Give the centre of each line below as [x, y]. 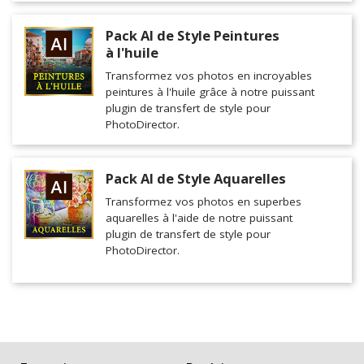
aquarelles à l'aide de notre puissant [199, 218]
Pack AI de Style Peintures [193, 36]
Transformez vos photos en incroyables [209, 76]
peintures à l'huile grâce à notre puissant [210, 92]
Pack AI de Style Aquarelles [196, 179]
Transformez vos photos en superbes [204, 202]
